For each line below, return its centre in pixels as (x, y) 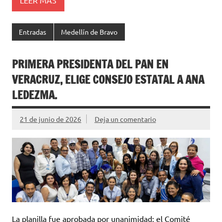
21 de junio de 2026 (51, 119)
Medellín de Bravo (89, 32)
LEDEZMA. (34, 95)
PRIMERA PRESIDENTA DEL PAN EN (90, 64)
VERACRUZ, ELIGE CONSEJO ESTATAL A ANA (108, 79)
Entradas (33, 32)
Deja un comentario (125, 119)
